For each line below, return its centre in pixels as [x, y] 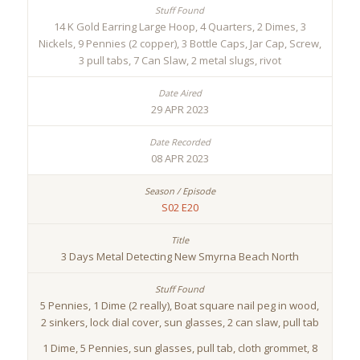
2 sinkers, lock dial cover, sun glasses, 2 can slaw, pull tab [180, 323]
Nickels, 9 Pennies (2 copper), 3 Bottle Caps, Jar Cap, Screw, [180, 44]
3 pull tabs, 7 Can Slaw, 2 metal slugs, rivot [180, 61]
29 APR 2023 [180, 110]
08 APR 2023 [180, 159]
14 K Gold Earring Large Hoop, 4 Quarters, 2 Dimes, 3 [180, 27]
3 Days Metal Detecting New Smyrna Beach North [180, 257]
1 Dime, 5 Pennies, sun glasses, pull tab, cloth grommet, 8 [180, 348]
